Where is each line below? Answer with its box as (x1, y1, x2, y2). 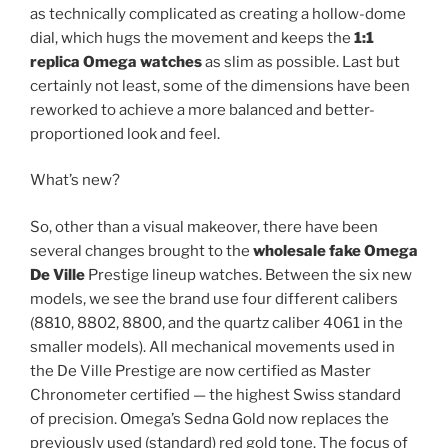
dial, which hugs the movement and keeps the (30, 28, 354, 47)
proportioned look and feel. (30, 124, 220, 143)
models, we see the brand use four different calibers (30, 289, 398, 308)
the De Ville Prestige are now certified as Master (30, 361, 371, 380)
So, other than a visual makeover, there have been (30, 217, 378, 236)
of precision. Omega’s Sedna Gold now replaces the (30, 409, 389, 428)
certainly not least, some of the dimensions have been (30, 76, 410, 95)
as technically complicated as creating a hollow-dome (30, 4, 406, 23)
